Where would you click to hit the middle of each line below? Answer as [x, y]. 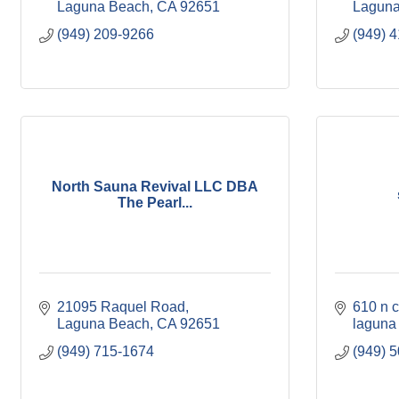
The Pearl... [155, 202]
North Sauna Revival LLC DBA [155, 186]
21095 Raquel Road [121, 307]
